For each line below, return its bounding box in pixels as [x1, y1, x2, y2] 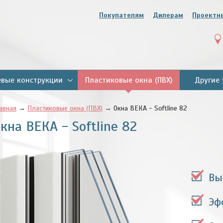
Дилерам [153, 11, 183, 19]
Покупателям [99, 11, 144, 19]
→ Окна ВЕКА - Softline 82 [103, 104, 187, 112]
